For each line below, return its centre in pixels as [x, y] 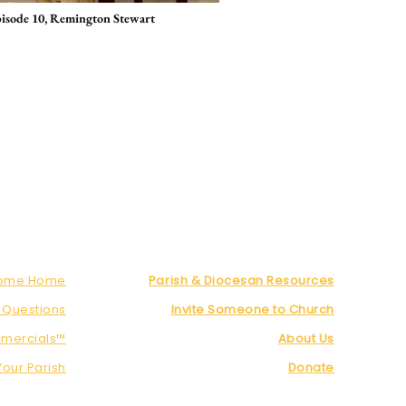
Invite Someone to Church [252, 310]
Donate [311, 368]
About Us [306, 339]
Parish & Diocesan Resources [241, 281]
